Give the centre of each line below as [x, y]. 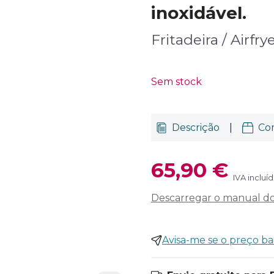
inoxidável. [199, 13]
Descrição [196, 128]
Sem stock [176, 82]
